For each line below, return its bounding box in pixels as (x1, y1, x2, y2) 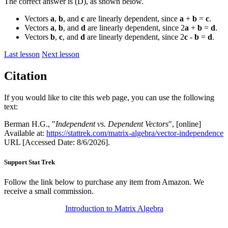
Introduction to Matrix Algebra (65, 204, 163, 213)
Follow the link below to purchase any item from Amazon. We (4, 178, 204, 187)
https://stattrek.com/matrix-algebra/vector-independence (46, 129, 223, 137)
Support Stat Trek (4, 158, 55, 166)
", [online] (168, 120, 201, 128)
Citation (4, 69, 47, 83)
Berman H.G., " (4, 120, 55, 128)
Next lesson (42, 50, 79, 59)
